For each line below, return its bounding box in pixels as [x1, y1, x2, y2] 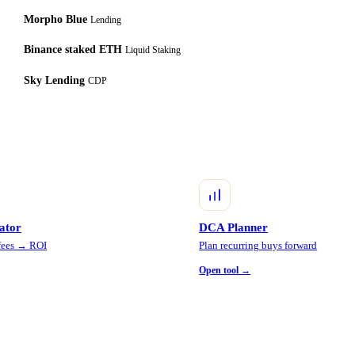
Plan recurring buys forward [199, 240, 318, 252]
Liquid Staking [124, 44, 181, 56]
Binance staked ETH [23, 44, 125, 56]
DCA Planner [199, 221, 269, 235]
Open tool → [199, 264, 251, 276]
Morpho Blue [23, 13, 90, 25]
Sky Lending [23, 74, 88, 86]
